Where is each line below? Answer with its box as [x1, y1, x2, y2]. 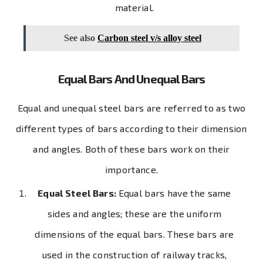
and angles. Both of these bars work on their [33, 143, 230, 154]
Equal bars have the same [118, 187, 231, 198]
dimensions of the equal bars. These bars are [35, 228, 234, 240]
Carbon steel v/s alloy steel [97, 32, 201, 44]
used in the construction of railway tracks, [42, 248, 227, 260]
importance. [104, 163, 159, 175]
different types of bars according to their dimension [16, 122, 247, 134]
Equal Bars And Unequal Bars [58, 71, 205, 86]
